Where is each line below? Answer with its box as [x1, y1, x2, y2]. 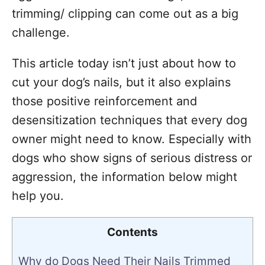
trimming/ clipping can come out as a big [12, 7, 238, 21]
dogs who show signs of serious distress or [12, 151, 252, 165]
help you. [12, 189, 64, 203]
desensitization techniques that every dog [12, 113, 247, 127]
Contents [107, 225, 158, 239]
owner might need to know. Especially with [12, 132, 251, 146]
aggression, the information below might [12, 170, 237, 184]
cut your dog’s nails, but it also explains [12, 75, 231, 89]
